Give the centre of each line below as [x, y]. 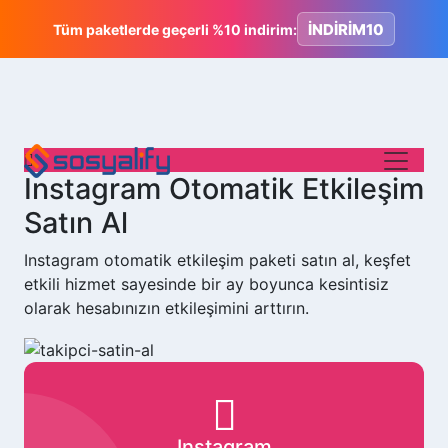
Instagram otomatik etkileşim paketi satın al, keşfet [217, 260]
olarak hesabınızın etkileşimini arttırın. [166, 308]
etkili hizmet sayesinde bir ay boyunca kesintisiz [206, 284]
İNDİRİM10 [346, 29]
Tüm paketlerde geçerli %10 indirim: [175, 29]
